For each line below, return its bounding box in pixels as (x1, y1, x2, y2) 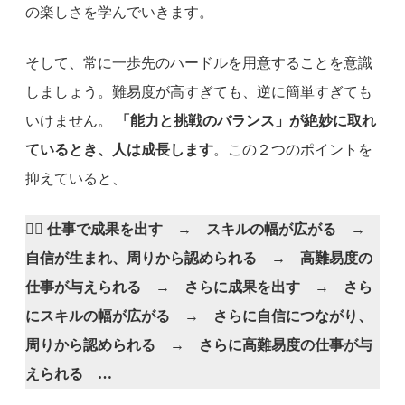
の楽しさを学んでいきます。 (25, 4, 213, 20)
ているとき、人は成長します (25, 141, 213, 157)
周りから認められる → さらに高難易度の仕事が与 (25, 336, 372, 353)
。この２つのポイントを (213, 141, 372, 157)
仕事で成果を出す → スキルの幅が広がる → (47, 221, 380, 237)
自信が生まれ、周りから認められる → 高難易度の (25, 250, 372, 266)
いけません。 (25, 112, 116, 128)
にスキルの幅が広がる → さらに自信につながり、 (25, 307, 372, 324)
